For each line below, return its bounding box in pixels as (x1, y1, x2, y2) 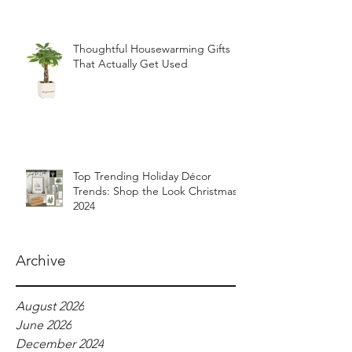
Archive (16, 251, 66, 269)
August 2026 (16, 299, 84, 313)
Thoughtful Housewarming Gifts (73, 42, 230, 56)
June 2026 (16, 317, 71, 332)
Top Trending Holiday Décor (73, 169, 211, 183)
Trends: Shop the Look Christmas (73, 184, 237, 198)
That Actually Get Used (73, 57, 188, 71)
